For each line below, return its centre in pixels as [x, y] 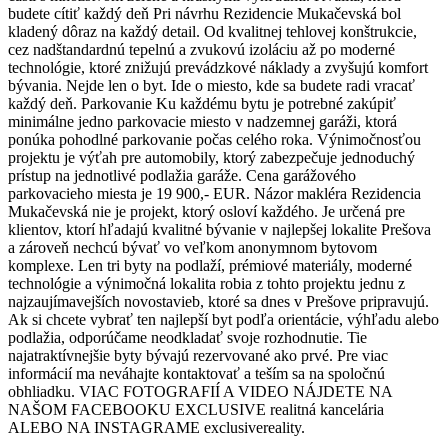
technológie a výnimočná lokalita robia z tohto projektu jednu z [206, 284]
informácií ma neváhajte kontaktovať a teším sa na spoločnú [196, 374]
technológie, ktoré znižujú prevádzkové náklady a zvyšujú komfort [218, 68]
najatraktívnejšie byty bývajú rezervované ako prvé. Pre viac [198, 356]
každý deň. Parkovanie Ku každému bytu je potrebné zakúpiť [202, 104]
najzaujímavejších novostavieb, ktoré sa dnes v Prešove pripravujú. [218, 302]
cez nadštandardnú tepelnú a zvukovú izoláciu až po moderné [201, 50]
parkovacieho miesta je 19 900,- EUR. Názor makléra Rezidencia [214, 194]
